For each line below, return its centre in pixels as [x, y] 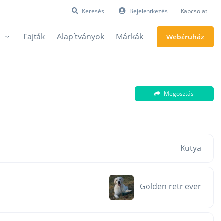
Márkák [129, 36]
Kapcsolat [194, 11]
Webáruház [185, 37]
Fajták [34, 36]
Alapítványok [80, 36]
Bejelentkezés [148, 11]
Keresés [93, 11]
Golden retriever [170, 187]
